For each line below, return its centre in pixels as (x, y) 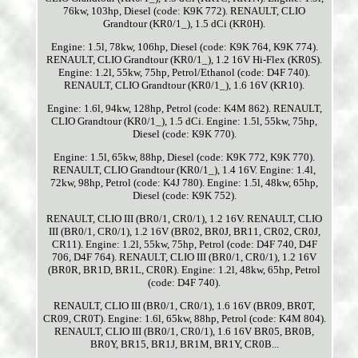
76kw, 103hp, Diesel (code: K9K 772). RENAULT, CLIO (185, 11)
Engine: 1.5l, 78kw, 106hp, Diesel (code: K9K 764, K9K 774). (184, 47)
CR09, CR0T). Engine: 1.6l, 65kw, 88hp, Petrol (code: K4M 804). (184, 319)
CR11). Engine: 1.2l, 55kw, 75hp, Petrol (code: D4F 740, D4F (184, 245)
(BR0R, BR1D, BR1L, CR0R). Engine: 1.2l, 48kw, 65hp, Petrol (185, 270)
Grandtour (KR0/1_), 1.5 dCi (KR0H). (185, 24)
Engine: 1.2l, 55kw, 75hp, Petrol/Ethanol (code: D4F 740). (185, 73)
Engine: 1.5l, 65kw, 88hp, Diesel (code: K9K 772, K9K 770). (185, 157)
